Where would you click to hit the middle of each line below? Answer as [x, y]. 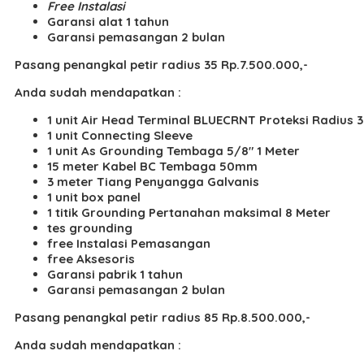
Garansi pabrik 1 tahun [115, 274]
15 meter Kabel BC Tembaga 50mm [152, 166]
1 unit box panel [94, 197]
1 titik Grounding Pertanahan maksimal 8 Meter [189, 212]
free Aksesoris [91, 258]
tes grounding [90, 227]
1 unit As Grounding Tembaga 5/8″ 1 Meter [173, 150]
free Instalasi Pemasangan [129, 243]
